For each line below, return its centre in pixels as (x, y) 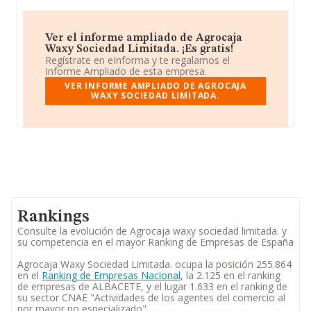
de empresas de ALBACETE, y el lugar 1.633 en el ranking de (152, 286)
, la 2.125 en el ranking (230, 275)
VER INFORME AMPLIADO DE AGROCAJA (155, 86)
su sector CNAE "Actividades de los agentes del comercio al (151, 297)
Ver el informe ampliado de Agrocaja (144, 38)
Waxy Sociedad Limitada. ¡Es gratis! (139, 49)
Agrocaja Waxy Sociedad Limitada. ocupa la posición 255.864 (154, 264)
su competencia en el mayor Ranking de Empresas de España (155, 242)
